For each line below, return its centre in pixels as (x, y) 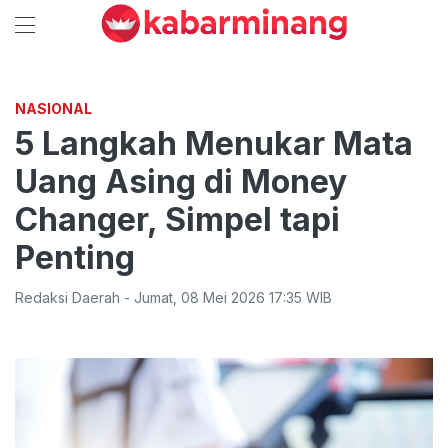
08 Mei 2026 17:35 (241, 297)
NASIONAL (53, 108)
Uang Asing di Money (181, 181)
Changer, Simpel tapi (177, 219)
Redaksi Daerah (67, 297)
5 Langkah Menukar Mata (214, 143)
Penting (75, 257)
